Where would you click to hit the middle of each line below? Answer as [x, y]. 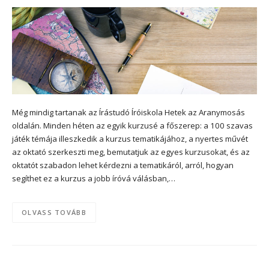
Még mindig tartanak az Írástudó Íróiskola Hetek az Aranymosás [128, 112]
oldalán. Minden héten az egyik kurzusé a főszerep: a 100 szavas [132, 125]
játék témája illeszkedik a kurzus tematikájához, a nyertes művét [130, 138]
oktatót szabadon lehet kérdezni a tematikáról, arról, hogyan [123, 165]
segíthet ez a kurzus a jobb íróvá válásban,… [94, 178]
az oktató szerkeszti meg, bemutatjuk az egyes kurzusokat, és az [131, 152]
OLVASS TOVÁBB [54, 213]
